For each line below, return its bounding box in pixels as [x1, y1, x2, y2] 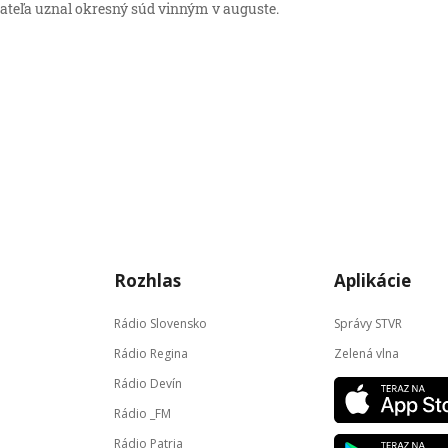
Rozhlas [114, 269, 181, 292]
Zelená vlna [334, 345, 399, 362]
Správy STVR [334, 315, 402, 332]
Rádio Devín [114, 375, 182, 392]
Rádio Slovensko [114, 315, 207, 332]
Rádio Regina [114, 345, 188, 362]
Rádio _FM [114, 405, 171, 422]
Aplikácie [334, 269, 411, 292]
